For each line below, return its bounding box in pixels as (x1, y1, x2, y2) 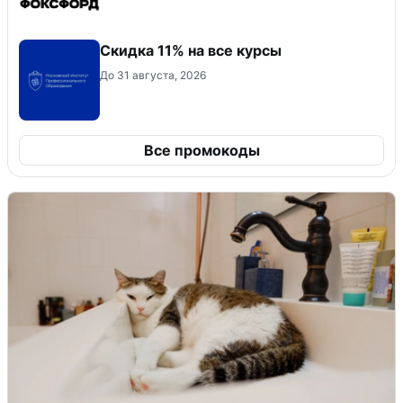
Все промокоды (143, 140, 260, 159)
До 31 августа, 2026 (100, 67, 206, 82)
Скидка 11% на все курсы (100, 40, 282, 59)
